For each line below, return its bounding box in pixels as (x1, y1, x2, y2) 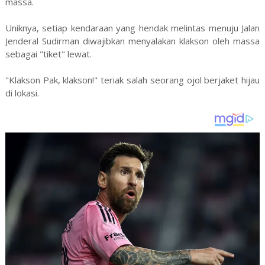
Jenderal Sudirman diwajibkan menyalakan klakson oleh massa (5, 34, 260, 47)
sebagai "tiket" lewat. (5, 47, 92, 60)
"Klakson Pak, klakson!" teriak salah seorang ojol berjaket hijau (5, 73, 260, 86)
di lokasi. (5, 86, 39, 99)
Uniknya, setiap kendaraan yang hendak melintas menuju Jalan (5, 21, 260, 34)
